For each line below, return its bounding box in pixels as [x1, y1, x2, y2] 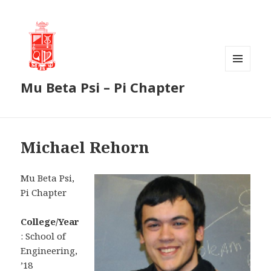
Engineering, [21, 244, 78, 257]
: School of [21, 230, 66, 243]
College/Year [21, 215, 80, 228]
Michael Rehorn [21, 136, 150, 158]
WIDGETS [225, 91, 261, 102]
